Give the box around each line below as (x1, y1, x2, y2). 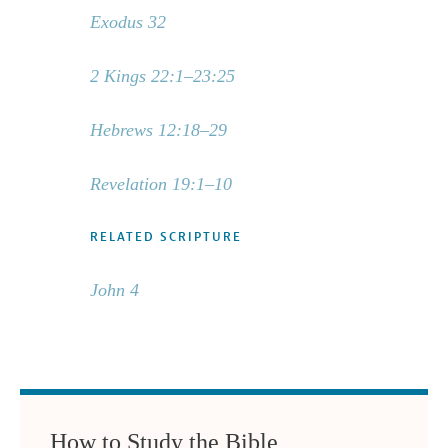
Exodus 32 (89, 12, 166, 33)
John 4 (89, 280, 139, 301)
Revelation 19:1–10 (89, 174, 232, 195)
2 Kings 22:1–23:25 (89, 66, 235, 87)
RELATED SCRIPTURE (89, 229, 242, 246)
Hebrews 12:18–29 (89, 120, 227, 141)
